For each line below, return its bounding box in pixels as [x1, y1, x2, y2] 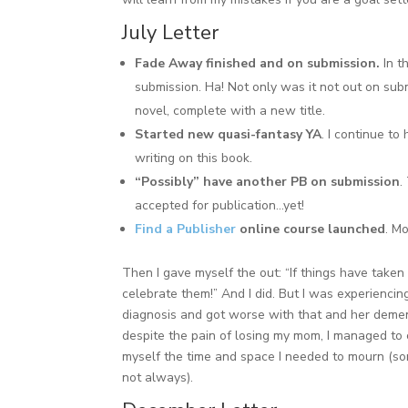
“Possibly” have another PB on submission [135, 172, 401, 190]
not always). [122, 368, 194, 386]
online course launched [236, 219, 386, 238]
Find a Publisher [135, 219, 237, 238]
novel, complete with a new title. [135, 101, 326, 119]
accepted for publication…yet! [135, 196, 305, 214]
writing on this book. [135, 148, 253, 167]
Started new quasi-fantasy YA [135, 125, 322, 143]
